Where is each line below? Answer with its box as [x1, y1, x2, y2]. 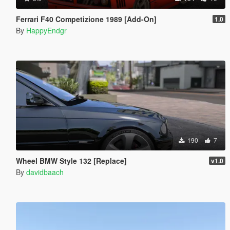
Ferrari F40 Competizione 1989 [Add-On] [15, 13, 157, 24]
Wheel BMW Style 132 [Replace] [15, 155, 127, 166]
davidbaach [26, 166, 64, 177]
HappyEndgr [26, 25, 67, 35]
